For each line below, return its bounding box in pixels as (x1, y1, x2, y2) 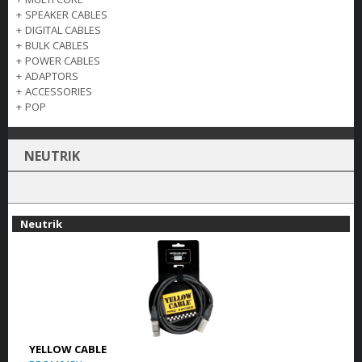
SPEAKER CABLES (25, 7, 107, 22)
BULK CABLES (25, 38, 89, 53)
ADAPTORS (25, 69, 78, 83)
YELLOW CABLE (28, 342, 107, 356)
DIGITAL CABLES (25, 23, 101, 37)
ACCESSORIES (25, 84, 92, 99)
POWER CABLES (25, 53, 100, 68)
